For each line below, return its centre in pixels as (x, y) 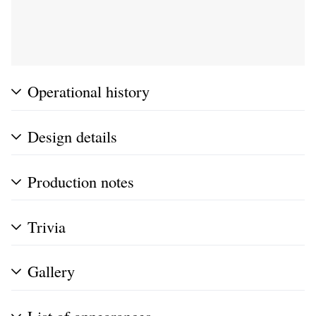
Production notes (81, 181)
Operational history (89, 91)
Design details (72, 136)
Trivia (47, 226)
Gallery (51, 271)
